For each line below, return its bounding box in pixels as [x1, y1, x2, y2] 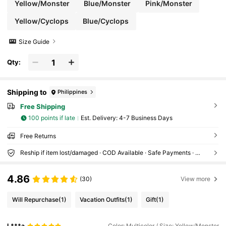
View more [181, 175, 211, 183]
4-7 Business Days [119, 114, 173, 122]
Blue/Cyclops [83, 17, 129, 26]
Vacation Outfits [80, 195, 125, 203]
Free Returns [20, 132, 56, 140]
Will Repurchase [12, 195, 59, 203]
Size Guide [19, 37, 50, 45]
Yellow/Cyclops [14, 17, 69, 26]
